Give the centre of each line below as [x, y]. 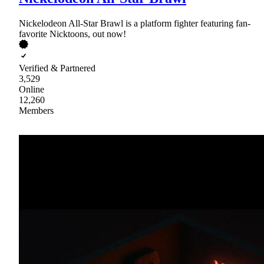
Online [32, 89]
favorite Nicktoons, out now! [72, 34]
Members [36, 110]
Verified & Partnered [57, 68]
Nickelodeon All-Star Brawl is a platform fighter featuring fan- [135, 23]
